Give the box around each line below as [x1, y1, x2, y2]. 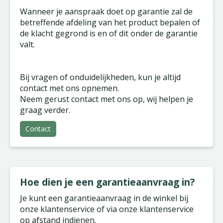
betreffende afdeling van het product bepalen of [20, 17, 200, 28]
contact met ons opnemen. [20, 83, 119, 94]
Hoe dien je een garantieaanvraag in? [20, 175, 195, 189]
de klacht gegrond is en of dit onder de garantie [20, 28, 198, 39]
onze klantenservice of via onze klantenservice [20, 204, 194, 215]
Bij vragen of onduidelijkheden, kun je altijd [20, 72, 181, 83]
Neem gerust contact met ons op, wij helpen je [20, 94, 193, 105]
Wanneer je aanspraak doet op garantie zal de [20, 6, 193, 17]
